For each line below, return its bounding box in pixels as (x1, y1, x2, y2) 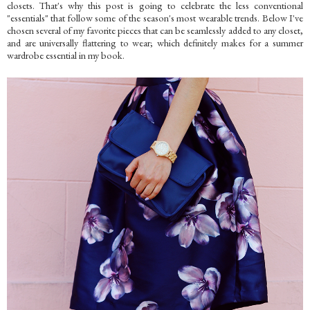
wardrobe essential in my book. (7, 48, 125, 62)
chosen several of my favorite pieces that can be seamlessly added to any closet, (7, 24, 303, 37)
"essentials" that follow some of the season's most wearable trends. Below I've (7, 11, 303, 25)
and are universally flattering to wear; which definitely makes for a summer (7, 36, 303, 50)
